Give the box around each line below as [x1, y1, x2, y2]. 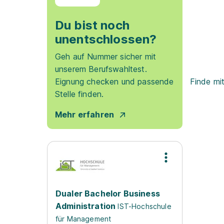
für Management [55, 214, 111, 223]
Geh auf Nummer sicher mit [55, 51, 156, 61]
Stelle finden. [55, 89, 104, 99]
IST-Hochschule [117, 202, 171, 210]
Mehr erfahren [55, 109, 114, 119]
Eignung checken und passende [55, 76, 174, 86]
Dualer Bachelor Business [55, 188, 160, 198]
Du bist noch [55, 18, 129, 32]
